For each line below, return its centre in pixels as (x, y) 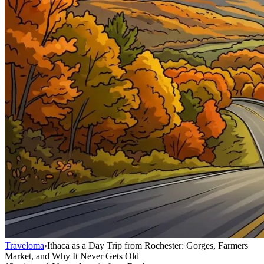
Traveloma (24, 245)
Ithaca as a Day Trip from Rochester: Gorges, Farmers (148, 245)
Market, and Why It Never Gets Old (72, 256)
